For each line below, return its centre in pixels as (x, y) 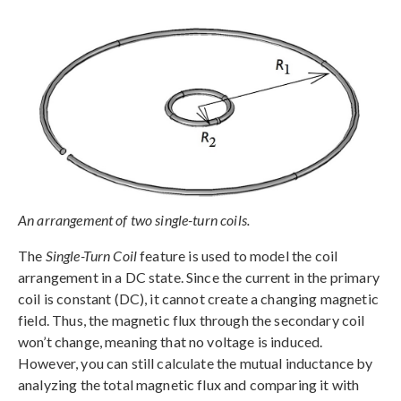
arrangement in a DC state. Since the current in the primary (199, 277)
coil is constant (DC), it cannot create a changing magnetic (198, 298)
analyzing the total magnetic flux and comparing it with (189, 384)
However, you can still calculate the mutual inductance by (196, 363)
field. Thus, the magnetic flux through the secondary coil (192, 320)
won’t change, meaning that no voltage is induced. (171, 341)
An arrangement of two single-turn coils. (134, 219)
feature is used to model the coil (238, 255)
